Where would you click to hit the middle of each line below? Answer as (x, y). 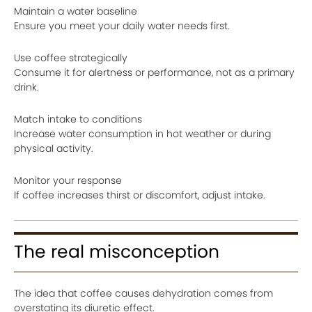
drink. (26, 87)
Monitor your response (68, 180)
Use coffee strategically (71, 57)
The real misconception (117, 251)
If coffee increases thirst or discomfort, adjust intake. (140, 195)
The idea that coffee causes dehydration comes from (143, 293)
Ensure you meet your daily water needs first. (122, 25)
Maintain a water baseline (76, 11)
